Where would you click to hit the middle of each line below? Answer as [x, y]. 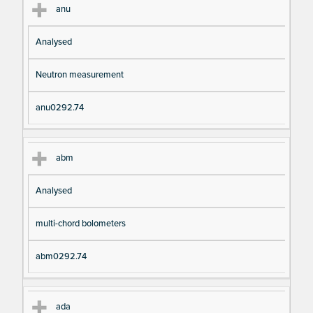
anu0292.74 [59, 107]
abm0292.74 [61, 256]
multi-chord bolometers [80, 223]
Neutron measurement [79, 74]
